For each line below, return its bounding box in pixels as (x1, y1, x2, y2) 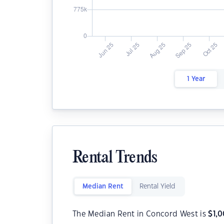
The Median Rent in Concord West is (72, 210, 208, 218)
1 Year (186, 76, 205, 82)
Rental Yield (139, 183, 175, 189)
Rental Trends (72, 149, 157, 167)
